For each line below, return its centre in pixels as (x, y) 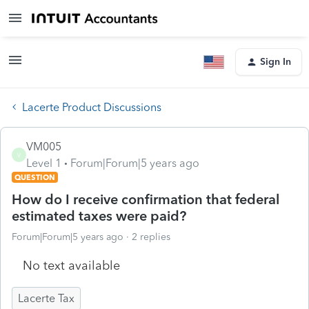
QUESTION (35, 177)
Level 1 (44, 163)
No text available (71, 265)
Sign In (276, 62)
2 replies (151, 237)
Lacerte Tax (46, 298)
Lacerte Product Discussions (92, 107)
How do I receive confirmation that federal (146, 199)
